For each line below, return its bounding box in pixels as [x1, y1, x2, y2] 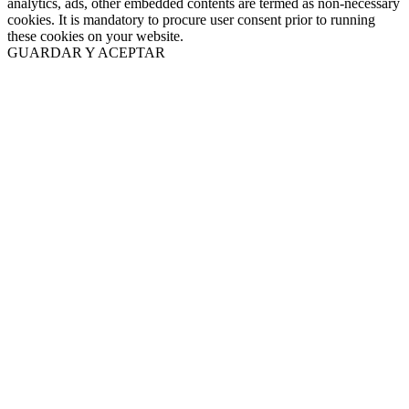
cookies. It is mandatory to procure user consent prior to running [7, 12, 375, 28]
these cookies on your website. [7, 28, 184, 45]
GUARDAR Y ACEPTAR [7, 45, 165, 61]
